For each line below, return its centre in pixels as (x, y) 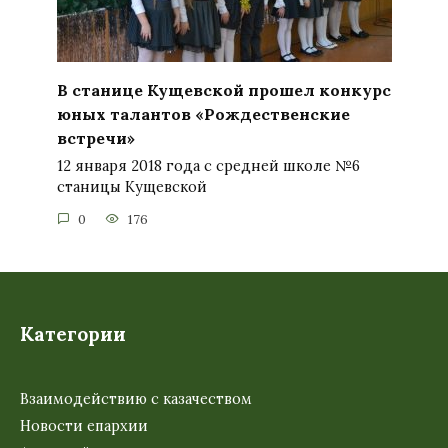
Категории (73, 334)
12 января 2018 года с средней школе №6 (208, 165)
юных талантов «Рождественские (203, 113)
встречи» (95, 137)
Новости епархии (84, 425)
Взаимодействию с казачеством (136, 399)
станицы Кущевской (131, 186)
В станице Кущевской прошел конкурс (223, 89)
